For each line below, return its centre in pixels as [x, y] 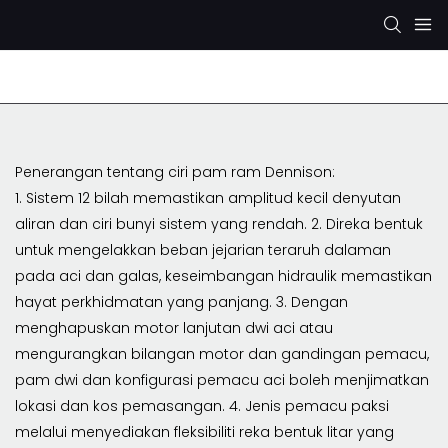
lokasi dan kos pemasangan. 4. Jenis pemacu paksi [202, 405]
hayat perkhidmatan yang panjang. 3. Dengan [181, 301]
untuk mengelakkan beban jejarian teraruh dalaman [203, 249]
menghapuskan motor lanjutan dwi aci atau [174, 327]
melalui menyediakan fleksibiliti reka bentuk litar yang [204, 431]
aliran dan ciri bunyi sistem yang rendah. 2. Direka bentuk [219, 223]
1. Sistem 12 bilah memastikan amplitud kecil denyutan [208, 197]
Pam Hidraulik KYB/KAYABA [325, 76]
